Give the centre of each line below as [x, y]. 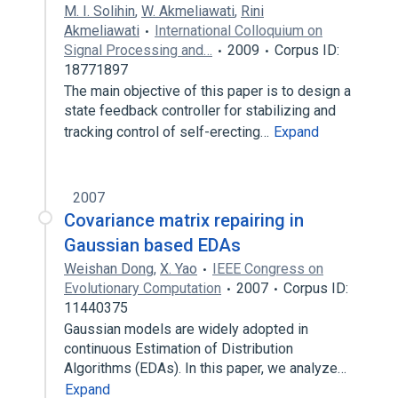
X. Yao [179, 269]
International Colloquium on [239, 31]
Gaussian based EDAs [152, 245]
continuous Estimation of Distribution [179, 349]
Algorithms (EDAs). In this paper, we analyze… [207, 368]
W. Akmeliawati [188, 11]
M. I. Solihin [99, 11]
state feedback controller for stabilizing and [200, 111]
